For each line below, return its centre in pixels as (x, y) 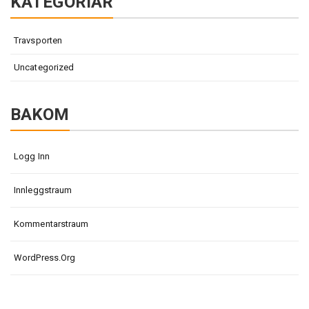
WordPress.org (45, 258)
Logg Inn (32, 156)
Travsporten (38, 40)
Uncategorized (44, 67)
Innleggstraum (43, 190)
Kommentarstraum (51, 224)
